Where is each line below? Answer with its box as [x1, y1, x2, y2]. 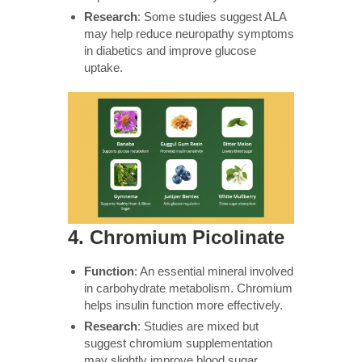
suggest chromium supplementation [84, 335, 272, 350]
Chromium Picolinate [90, 225, 284, 248]
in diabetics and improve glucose [84, 43, 256, 57]
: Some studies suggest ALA [137, 9, 286, 23]
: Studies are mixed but [137, 318, 259, 333]
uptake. [84, 60, 123, 74]
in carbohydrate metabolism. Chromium [84, 280, 293, 295]
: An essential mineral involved [134, 263, 293, 278]
